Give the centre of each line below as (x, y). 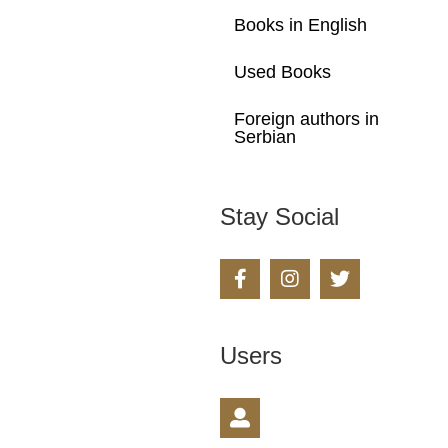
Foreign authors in (307, 118)
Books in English (301, 24)
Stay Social (280, 216)
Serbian (265, 136)
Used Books (283, 71)
